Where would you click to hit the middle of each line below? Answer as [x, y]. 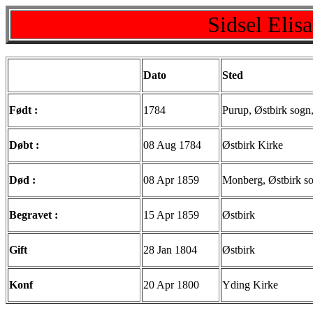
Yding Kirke [250, 285]
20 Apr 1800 [171, 285]
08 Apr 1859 [171, 180]
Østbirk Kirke [253, 145]
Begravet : [34, 215]
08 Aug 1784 [172, 145]
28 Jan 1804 [170, 250]
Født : [23, 110]
